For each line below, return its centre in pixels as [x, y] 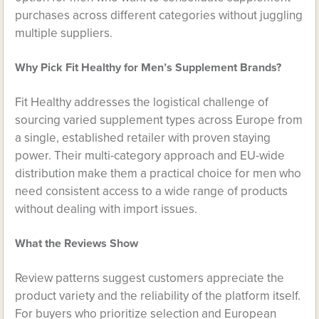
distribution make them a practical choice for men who [158, 173]
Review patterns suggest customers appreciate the [150, 278]
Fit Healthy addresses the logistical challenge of [142, 102]
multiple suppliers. [64, 33]
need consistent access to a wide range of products [152, 191]
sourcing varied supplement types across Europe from [159, 120]
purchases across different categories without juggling [159, 15]
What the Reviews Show [77, 244]
